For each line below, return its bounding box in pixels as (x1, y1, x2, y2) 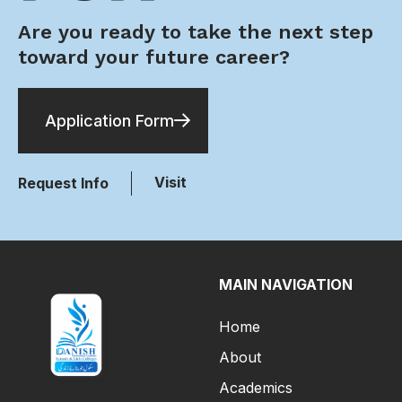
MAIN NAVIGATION (219, 275, 353, 294)
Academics (219, 379, 293, 398)
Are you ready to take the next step (18, 21, 373, 44)
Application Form (45, 111, 174, 131)
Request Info (18, 174, 109, 193)
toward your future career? (18, 46, 290, 69)
